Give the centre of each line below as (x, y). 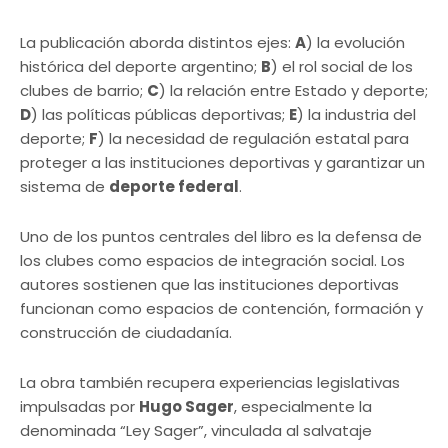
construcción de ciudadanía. (126, 332)
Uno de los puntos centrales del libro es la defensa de (221, 236)
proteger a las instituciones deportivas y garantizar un (222, 162)
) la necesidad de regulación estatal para (253, 138)
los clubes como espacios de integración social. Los (212, 260)
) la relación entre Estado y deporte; (293, 90)
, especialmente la (303, 406)
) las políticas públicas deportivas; (160, 114)
